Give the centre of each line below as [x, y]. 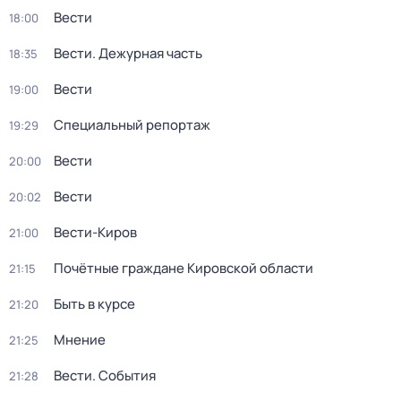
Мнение [80, 340]
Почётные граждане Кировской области [183, 268]
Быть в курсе [94, 304]
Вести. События [105, 375]
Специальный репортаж [132, 125]
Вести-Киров [95, 232]
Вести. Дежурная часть [128, 53]
